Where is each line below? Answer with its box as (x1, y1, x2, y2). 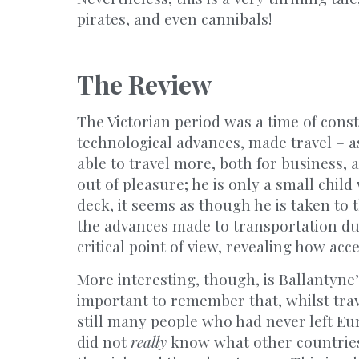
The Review (77, 67, 212, 101)
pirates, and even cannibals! (77, 8, 272, 29)
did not (77, 331, 131, 352)
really (131, 331, 171, 352)
